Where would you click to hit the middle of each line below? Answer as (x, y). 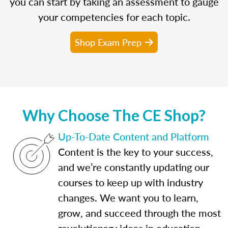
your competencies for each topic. (114, 17)
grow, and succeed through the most (139, 212)
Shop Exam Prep (108, 42)
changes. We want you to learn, (128, 197)
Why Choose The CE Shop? (114, 115)
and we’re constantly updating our (134, 167)
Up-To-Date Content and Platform (134, 136)
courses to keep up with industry (131, 182)
